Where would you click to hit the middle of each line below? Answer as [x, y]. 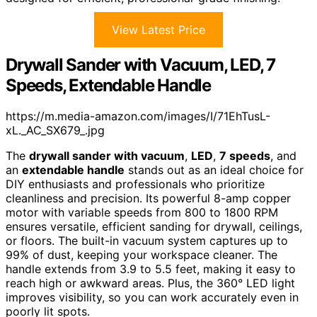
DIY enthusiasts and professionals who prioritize [135, 184]
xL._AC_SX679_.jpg [55, 131]
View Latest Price [158, 29]
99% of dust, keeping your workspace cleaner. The [142, 255]
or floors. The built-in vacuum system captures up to [147, 241]
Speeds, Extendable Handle [108, 85]
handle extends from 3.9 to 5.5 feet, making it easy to [151, 269]
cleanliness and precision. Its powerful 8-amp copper [148, 198]
